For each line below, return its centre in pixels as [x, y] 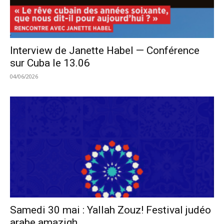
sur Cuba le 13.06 [50, 63]
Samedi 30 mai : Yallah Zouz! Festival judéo [110, 210]
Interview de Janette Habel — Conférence [105, 51]
